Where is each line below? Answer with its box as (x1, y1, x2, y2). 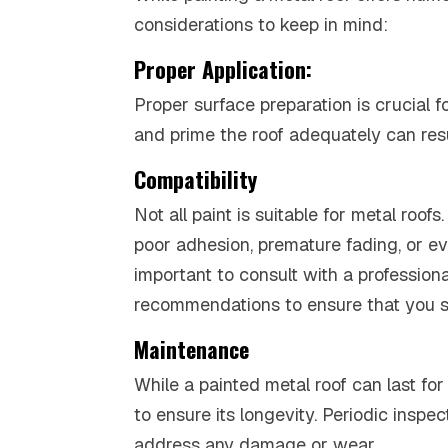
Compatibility (134, 162, 258, 195)
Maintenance (134, 332, 250, 365)
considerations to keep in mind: (134, 12, 389, 36)
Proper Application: (134, 52, 313, 85)
